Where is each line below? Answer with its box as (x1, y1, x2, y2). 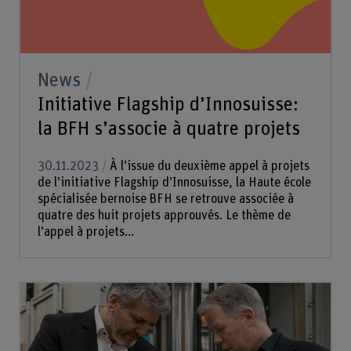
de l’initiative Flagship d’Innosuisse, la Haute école (37, 175, 311, 189)
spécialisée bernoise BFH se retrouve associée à (37, 192, 294, 205)
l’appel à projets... (37, 225, 134, 238)
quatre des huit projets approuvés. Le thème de (37, 208, 291, 222)
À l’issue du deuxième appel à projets (106, 159, 309, 172)
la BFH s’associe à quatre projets (37, 118, 300, 139)
